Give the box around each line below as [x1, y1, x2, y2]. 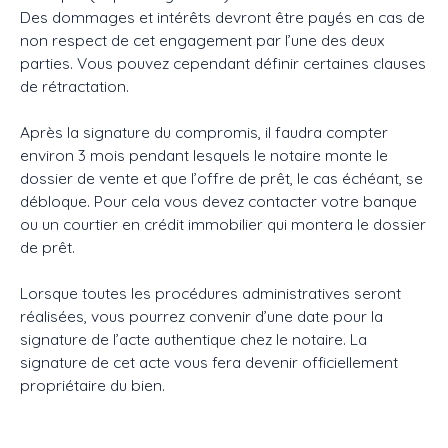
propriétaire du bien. [20, 375, 165, 396]
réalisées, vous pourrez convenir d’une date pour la [20, 306, 383, 327]
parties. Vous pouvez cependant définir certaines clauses [20, 53, 426, 74]
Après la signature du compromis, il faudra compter [20, 122, 388, 143]
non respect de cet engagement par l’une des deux [20, 30, 385, 51]
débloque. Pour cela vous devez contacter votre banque [20, 191, 417, 212]
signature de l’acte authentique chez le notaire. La [20, 329, 367, 350]
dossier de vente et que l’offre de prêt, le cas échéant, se [20, 168, 423, 189]
